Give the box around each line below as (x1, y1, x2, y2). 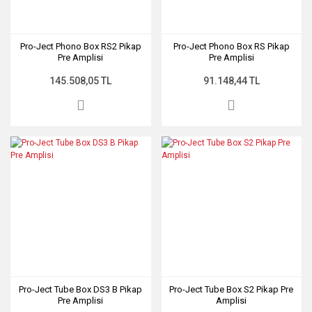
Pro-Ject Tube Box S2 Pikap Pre (169, 284, 294, 295)
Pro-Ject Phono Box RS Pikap (173, 40, 290, 52)
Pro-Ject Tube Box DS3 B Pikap (19, 284, 143, 295)
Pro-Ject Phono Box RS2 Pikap (19, 40, 141, 52)
